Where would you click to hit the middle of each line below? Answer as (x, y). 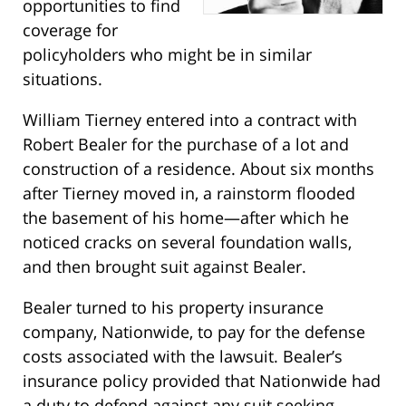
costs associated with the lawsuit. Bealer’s (183, 357)
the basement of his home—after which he (186, 218)
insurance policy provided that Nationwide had (202, 381)
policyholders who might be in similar (167, 55)
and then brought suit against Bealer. (164, 267)
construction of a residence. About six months (198, 169)
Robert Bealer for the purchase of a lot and (186, 145)
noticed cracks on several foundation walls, (187, 242)
